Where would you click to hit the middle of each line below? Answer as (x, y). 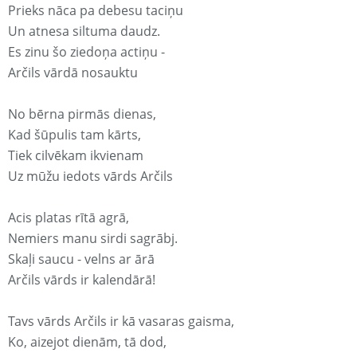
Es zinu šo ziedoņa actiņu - (86, 52)
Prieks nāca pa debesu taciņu (96, 11)
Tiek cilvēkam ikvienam (76, 156)
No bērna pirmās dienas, (82, 114)
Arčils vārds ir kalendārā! (82, 280)
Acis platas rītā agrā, (69, 218)
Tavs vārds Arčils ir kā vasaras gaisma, (121, 322)
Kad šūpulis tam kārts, (75, 135)
